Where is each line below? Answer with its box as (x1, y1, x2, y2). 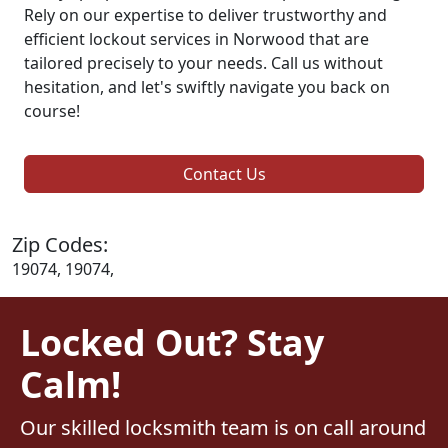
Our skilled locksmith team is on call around (20, 413, 426, 441)
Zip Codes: (12, 230, 108, 258)
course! (24, 99, 80, 122)
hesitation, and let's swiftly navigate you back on (24, 75, 390, 98)
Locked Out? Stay (20, 317, 324, 366)
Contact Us (182, 162, 266, 185)
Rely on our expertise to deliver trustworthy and (24, 3, 387, 26)
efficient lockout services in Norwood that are (24, 27, 369, 50)
